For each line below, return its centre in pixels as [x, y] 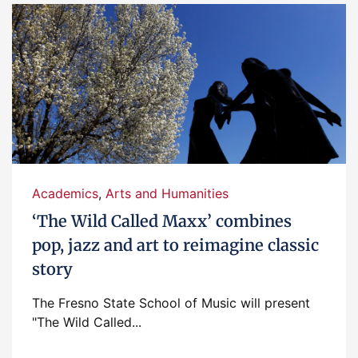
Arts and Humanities [167, 193]
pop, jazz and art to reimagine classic [175, 245]
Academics [65, 193]
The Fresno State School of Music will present [171, 303]
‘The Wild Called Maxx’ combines [162, 221]
